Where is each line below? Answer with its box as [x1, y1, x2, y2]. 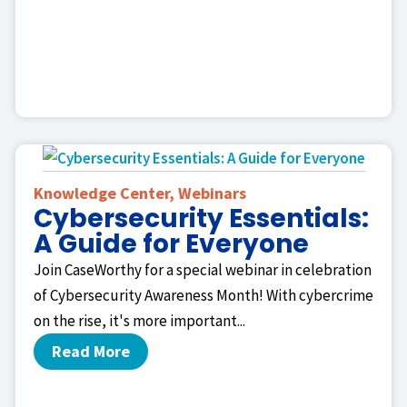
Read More [52, 341, 130, 362]
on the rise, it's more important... [34, 311, 245, 332]
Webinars [178, 183, 246, 204]
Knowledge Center [34, 183, 169, 204]
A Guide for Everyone [34, 226, 309, 263]
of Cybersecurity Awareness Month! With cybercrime [34, 285, 373, 306]
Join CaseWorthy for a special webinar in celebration [34, 260, 372, 281]
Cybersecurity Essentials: [34, 201, 369, 237]
